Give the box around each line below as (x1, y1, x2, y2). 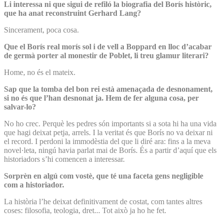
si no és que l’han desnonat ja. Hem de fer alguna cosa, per (4, 93, 199, 102)
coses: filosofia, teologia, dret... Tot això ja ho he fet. (4, 206, 166, 215)
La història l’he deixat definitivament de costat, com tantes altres (4, 197, 202, 206)
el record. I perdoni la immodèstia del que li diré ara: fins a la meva (4, 137, 211, 146)
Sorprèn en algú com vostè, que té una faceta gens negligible (4, 171, 203, 180)
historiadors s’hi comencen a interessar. (4, 154, 125, 163)
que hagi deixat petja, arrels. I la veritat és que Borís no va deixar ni (4, 128, 213, 137)
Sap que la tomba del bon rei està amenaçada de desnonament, (4, 84, 213, 93)
